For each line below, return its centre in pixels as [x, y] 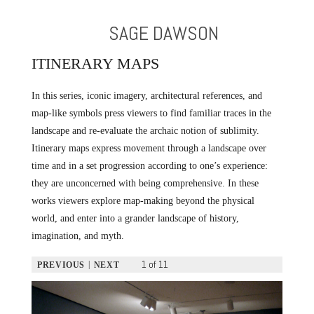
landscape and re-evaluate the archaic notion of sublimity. [145, 131]
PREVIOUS [61, 265]
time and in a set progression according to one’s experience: [149, 166]
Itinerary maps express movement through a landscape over [149, 148]
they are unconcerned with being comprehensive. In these [145, 183]
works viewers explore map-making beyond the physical [143, 201]
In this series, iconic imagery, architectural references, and [146, 96]
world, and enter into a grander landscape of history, [135, 218]
